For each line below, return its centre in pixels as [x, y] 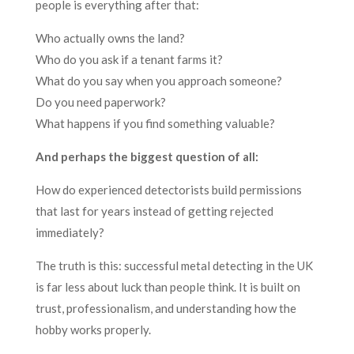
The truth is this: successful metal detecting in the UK [174, 265]
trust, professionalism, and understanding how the [166, 308]
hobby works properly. [93, 329]
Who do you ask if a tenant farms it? [129, 59]
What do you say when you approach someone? [158, 80]
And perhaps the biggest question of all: [147, 156]
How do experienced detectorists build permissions [168, 189]
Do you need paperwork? [100, 102]
